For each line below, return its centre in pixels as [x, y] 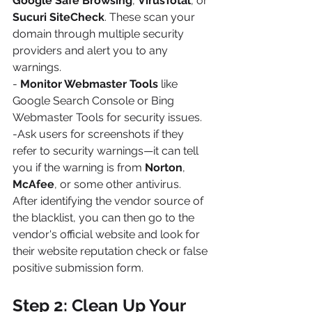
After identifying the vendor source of [109, 201]
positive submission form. [78, 267]
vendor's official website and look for [108, 234]
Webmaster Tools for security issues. [107, 117]
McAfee [33, 184]
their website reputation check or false [111, 251]
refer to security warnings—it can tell [107, 150]
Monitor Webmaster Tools [89, 84]
